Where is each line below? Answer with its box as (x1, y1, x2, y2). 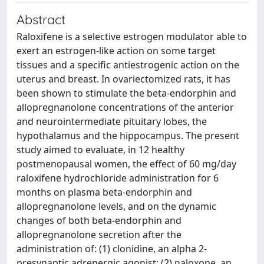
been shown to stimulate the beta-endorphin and (16, 87, 236, 100)
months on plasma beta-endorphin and (16, 186, 192, 199)
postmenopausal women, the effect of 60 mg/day (16, 157, 236, 170)
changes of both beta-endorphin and (16, 214, 181, 227)
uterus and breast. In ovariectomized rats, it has (16, 72, 230, 85)
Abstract (16, 11, 65, 27)
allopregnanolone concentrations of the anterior (16, 101, 234, 114)
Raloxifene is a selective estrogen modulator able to (16, 30, 247, 43)
